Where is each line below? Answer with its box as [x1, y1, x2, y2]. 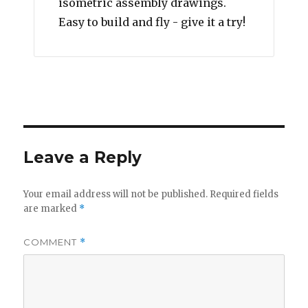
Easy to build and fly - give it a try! [58, 15, 246, 29]
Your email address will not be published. [23, 188, 208, 200]
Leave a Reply [23, 148, 142, 167]
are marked [23, 203, 80, 214]
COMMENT [23, 236, 80, 247]
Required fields [210, 188, 279, 200]
